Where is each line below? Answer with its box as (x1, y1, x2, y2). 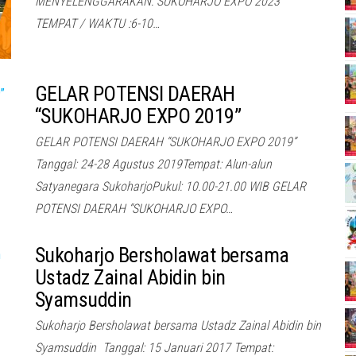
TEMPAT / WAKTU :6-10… (35, 16, 160, 31)
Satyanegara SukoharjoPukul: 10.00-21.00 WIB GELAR (35, 178, 306, 194)
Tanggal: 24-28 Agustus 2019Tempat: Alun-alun (35, 156, 272, 172)
